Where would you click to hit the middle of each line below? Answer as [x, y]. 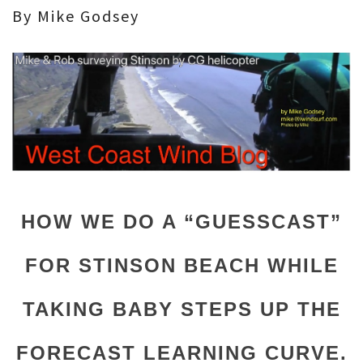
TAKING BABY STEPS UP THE [181, 309]
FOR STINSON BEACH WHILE [181, 265]
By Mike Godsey [76, 15]
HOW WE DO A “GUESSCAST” [181, 221]
